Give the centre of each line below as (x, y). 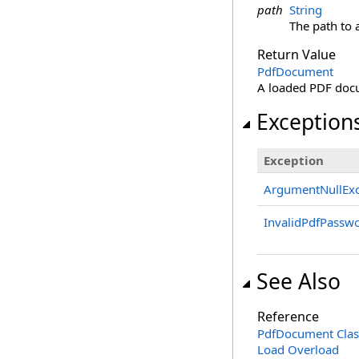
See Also (298, 281)
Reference (288, 317)
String (306, 10)
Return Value (296, 54)
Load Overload (298, 349)
